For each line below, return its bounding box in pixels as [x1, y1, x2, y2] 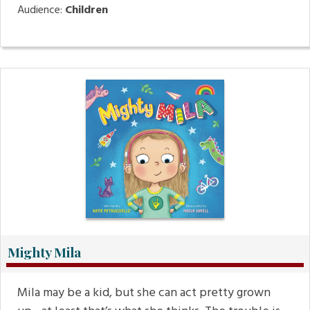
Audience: [17, 1, 65, 20]
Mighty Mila [8, 243, 81, 262]
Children [65, 1, 108, 20]
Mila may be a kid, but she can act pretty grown [17, 283, 271, 304]
